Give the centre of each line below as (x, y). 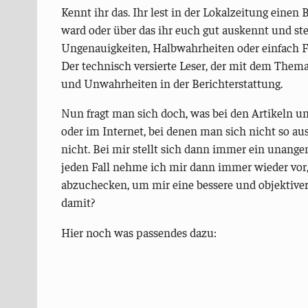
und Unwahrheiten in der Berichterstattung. (172, 83)
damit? (78, 202)
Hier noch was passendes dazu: (139, 232)
